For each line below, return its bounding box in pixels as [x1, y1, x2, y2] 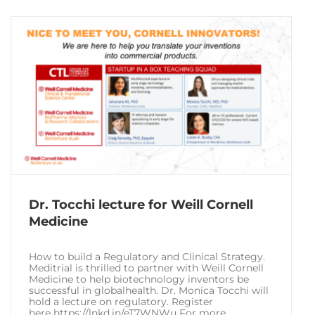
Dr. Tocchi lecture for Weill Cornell [29, 196, 253, 212]
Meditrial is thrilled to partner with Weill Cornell [29, 261, 264, 274]
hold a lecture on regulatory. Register [29, 295, 213, 308]
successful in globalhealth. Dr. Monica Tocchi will [29, 283, 269, 297]
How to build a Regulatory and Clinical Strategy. [29, 250, 265, 263]
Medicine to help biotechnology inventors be [29, 272, 249, 285]
